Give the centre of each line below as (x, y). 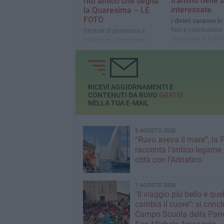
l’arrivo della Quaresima (116, 49)
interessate (191, 10)
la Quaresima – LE (116, 10)
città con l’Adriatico (168, 160)
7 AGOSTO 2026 (155, 185)
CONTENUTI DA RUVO (123, 95)
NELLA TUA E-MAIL (118, 103)
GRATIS (171, 95)
